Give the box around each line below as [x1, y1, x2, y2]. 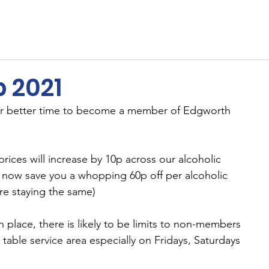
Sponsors [111, 16, 152, 28]
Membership [38, 16, 94, 28]
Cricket [169, 16, 200, 28]
